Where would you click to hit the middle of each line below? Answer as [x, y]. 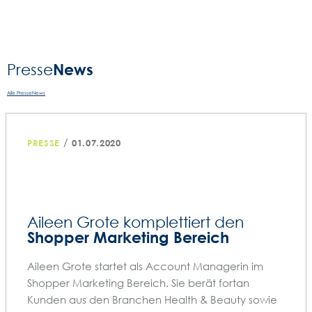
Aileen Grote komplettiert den [135, 222]
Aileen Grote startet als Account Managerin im [145, 266]
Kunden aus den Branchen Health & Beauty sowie [152, 299]
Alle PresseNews [26, 93]
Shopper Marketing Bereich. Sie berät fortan [138, 282]
